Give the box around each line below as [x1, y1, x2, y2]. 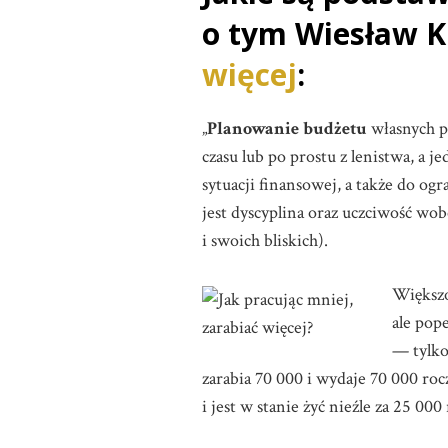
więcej [202, 54, 297, 95]
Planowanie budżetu [207, 117, 367, 140]
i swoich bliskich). [202, 229, 328, 252]
